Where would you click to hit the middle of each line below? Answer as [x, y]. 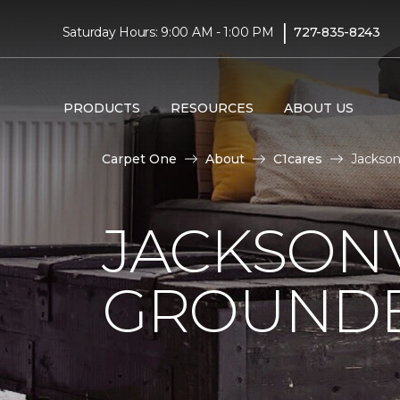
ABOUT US [318, 108]
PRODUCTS [101, 108]
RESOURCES [212, 108]
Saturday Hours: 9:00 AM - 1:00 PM [168, 32]
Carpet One [139, 159]
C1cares [298, 159]
